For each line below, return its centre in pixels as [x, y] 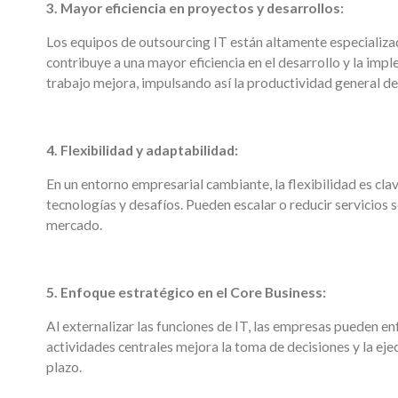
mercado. [74, 224]
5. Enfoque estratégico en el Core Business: [186, 292]
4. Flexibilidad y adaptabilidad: [142, 150]
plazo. [64, 366]
